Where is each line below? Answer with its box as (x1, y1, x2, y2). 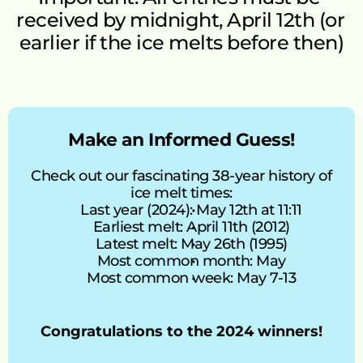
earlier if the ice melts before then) (19, 31, 344, 54)
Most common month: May (96, 252, 286, 270)
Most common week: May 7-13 (87, 269, 296, 287)
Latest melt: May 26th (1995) (95, 235, 288, 253)
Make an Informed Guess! (68, 129, 295, 151)
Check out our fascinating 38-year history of (31, 167, 331, 185)
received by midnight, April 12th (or (16, 8, 344, 32)
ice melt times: (130, 184, 233, 202)
